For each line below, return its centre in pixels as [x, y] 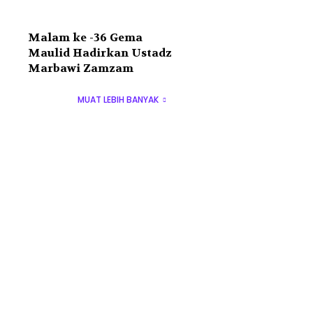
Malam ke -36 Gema [85, 38]
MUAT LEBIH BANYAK [118, 100]
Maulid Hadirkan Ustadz [100, 53]
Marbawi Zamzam [80, 68]
